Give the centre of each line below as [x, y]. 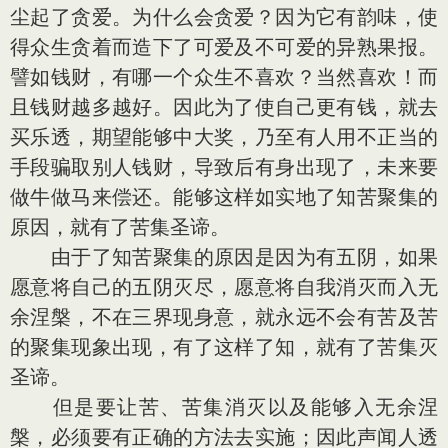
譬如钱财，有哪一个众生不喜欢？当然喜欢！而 [224, 77]
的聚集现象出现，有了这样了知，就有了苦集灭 [224, 347]
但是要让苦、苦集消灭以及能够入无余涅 [224, 407]
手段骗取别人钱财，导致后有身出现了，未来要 [224, 167]
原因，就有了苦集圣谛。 [120, 227]
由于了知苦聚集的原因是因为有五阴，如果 [224, 257]
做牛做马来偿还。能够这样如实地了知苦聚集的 [224, 197]
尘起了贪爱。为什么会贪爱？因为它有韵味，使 [224, 17]
